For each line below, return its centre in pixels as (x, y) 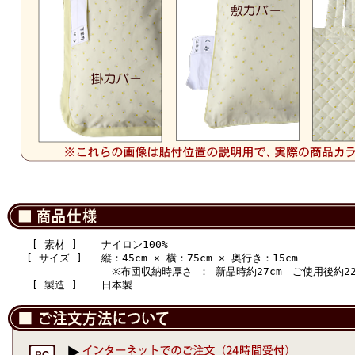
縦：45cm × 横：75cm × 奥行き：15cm (200, 258)
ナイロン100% (135, 244)
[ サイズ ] (54, 258)
